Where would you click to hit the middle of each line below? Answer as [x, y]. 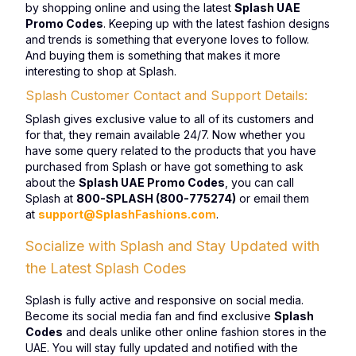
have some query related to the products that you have [171, 151]
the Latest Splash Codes [106, 268]
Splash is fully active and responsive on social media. [164, 300]
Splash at [51, 198]
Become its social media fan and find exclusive [150, 316]
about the [52, 182]
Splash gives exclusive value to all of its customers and [170, 119]
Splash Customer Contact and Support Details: [166, 95]
